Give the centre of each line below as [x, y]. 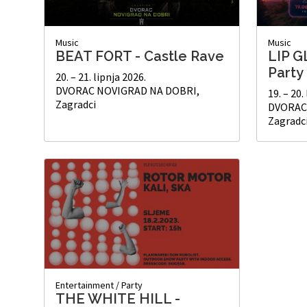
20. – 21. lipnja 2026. [101, 77]
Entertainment [85, 285]
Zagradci [76, 105]
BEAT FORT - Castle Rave [140, 57]
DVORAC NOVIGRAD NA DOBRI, [127, 91]
